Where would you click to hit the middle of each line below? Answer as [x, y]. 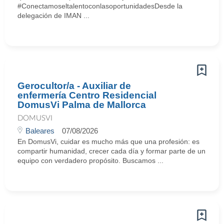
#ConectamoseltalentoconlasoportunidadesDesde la [100, 6]
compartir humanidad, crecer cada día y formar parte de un [111, 151]
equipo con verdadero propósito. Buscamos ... [90, 160]
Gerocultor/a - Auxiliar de [74, 86]
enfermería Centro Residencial [87, 95]
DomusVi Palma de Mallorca [82, 105]
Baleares [40, 131]
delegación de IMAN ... [53, 15]
